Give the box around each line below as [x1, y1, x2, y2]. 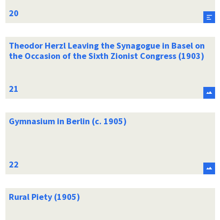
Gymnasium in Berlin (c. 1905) [8, 115, 127, 127]
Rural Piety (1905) [8, 191, 80, 202]
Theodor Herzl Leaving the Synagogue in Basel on [8, 39, 205, 51]
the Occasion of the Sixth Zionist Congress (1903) [8, 50, 204, 61]
